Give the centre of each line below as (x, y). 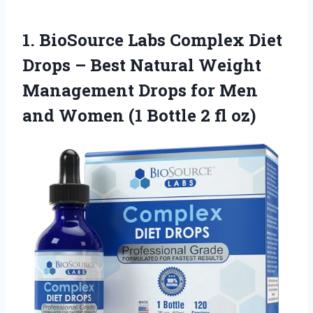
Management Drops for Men (140, 90)
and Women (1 (85, 116)
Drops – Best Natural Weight (142, 65)
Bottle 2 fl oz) (201, 116)
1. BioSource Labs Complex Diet (152, 40)
